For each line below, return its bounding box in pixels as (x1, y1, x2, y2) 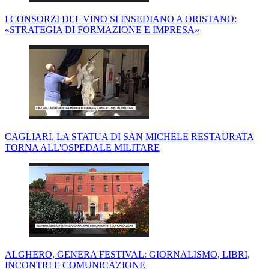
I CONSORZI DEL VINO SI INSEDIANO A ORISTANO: (5, 14, 237, 25)
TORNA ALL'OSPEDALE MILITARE (5, 142, 160, 153)
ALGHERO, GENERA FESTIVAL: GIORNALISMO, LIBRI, (5, 249, 250, 260)
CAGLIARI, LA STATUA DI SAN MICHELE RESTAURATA (5, 131, 254, 142)
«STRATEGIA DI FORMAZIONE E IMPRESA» (5, 25, 199, 35)
